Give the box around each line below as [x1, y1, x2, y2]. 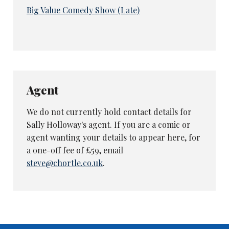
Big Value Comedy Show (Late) [26, 5, 140, 16]
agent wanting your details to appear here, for [26, 131, 200, 143]
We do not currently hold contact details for [26, 106, 192, 117]
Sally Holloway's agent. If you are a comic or [26, 119, 191, 130]
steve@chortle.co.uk [26, 157, 103, 168]
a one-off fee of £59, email [26, 144, 123, 155]
